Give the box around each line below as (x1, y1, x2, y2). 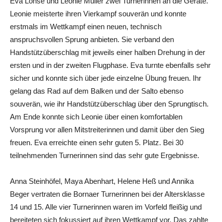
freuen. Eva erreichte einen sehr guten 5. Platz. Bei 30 (10, 138, 183, 147)
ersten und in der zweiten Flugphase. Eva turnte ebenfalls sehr (10, 60, 211, 69)
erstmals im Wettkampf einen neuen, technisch (10, 22, 162, 31)
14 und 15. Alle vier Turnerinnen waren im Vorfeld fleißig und (10, 202, 202, 211)
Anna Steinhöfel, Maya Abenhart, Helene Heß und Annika (10, 176, 194, 185)
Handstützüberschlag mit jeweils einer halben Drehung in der (10, 48, 205, 56)
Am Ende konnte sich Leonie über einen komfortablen (10, 112, 182, 121)
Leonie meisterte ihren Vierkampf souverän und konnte (10, 9, 186, 18)
